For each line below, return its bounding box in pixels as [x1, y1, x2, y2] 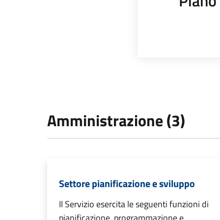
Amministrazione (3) [47, 109, 185, 132]
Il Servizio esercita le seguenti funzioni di [59, 197, 209, 211]
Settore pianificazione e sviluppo [59, 176, 195, 191]
